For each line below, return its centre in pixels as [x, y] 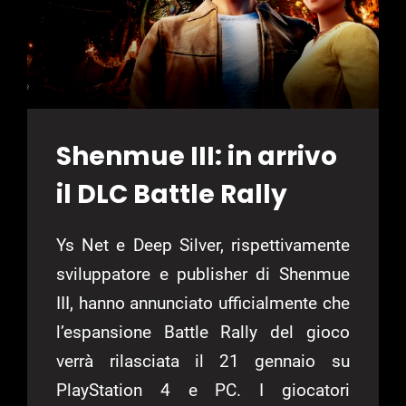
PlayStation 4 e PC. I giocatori [203, 391]
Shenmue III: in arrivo [197, 157]
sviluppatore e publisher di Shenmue [203, 275]
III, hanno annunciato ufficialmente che [203, 304]
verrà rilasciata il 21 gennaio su [203, 362]
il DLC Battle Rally [172, 195]
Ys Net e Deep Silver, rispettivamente [203, 246]
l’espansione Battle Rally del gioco [203, 333]
